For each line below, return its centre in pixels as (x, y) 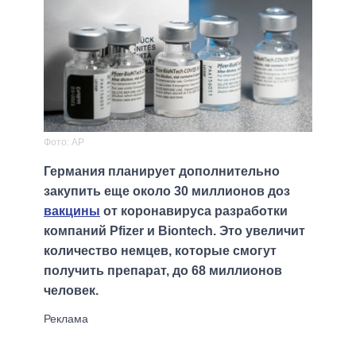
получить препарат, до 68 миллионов (163, 271)
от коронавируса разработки (194, 211)
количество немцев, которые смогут (160, 251)
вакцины (72, 211)
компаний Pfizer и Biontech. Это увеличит (174, 231)
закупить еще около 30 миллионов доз (167, 192)
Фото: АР (64, 143)
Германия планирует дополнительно (162, 172)
